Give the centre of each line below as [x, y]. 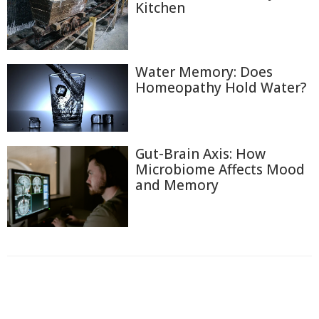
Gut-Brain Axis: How [200, 154]
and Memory [177, 185]
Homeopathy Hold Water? [221, 87]
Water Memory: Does [204, 72]
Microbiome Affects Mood [220, 170]
